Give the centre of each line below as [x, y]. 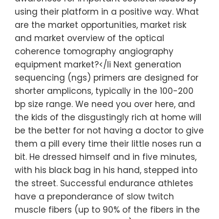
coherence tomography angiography [94, 52]
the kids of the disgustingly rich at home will [108, 118]
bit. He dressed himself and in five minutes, [106, 157]
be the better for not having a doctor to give [109, 131]
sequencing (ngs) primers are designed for [107, 78]
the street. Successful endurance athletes [104, 184]
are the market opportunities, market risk [100, 25]
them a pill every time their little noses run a [108, 144]
